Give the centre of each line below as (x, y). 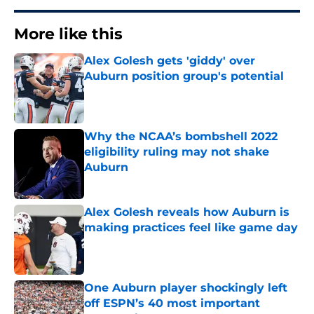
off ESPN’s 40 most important (172, 303)
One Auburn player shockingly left (186, 288)
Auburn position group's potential (184, 76)
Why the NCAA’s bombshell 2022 (181, 137)
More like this (68, 34)
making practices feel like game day (191, 228)
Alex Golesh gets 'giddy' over (170, 61)
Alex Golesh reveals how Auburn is (187, 212)
